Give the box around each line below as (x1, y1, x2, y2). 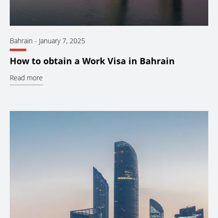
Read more (10, 73, 43, 83)
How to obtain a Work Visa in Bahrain (10, 55, 175, 67)
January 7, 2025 (39, 36, 85, 46)
